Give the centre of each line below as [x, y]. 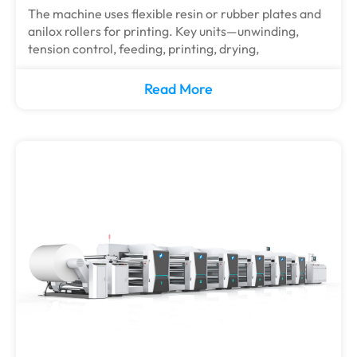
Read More [178, 89]
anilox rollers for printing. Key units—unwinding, [163, 31]
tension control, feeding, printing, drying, [143, 49]
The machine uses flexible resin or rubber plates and [175, 14]
